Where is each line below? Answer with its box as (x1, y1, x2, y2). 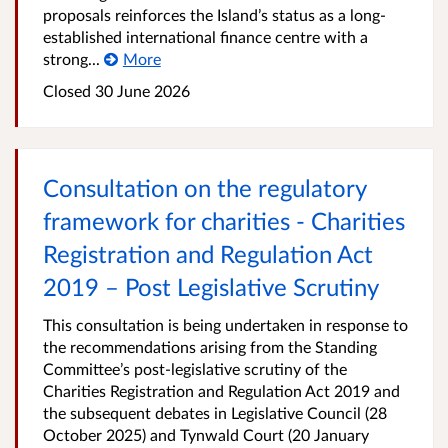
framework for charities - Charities (43, 206, 405, 235)
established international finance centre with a (43, 27, 368, 46)
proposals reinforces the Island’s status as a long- (43, 5, 386, 24)
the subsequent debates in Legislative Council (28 (43, 403, 387, 422)
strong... (43, 49, 100, 68)
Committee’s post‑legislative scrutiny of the (43, 359, 347, 378)
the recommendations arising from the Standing (43, 337, 377, 356)
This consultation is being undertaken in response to (43, 315, 408, 334)
